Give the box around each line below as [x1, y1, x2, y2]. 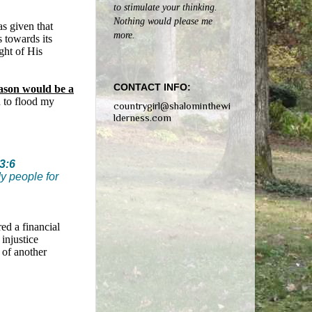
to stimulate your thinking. [114, 1, 217, 13]
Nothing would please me [114, 15, 212, 27]
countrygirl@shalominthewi [114, 100, 231, 111]
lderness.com [114, 111, 171, 123]
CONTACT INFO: [114, 81, 191, 93]
